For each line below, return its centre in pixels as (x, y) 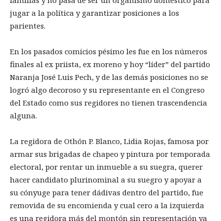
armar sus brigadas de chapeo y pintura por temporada (110, 154)
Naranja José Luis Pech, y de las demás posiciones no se (109, 77)
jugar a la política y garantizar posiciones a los (94, 13)
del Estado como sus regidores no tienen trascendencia (109, 102)
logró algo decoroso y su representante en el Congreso (107, 90)
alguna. (23, 115)
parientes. (28, 25)
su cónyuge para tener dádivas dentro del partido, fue (107, 192)
